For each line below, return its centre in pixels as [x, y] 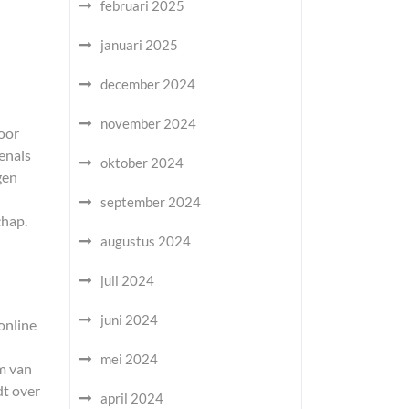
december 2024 [148, 84]
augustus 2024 [146, 241]
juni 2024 [129, 320]
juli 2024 [127, 280]
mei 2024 [129, 359]
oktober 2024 [142, 163]
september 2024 [151, 202]
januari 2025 [139, 45]
